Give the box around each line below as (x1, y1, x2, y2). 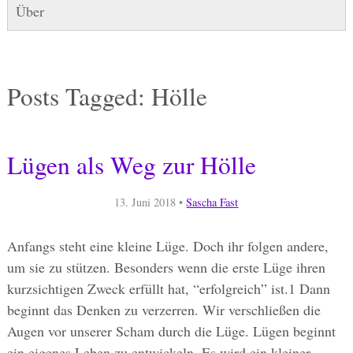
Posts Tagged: (6, 79, 145, 113)
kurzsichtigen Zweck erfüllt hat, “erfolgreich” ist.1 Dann (6, 279, 330, 299)
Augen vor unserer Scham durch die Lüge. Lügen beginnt (6, 321, 336, 341)
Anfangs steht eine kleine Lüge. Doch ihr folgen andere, (6, 236, 329, 256)
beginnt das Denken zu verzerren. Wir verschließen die (6, 300, 321, 320)
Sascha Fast (186, 194, 239, 210)
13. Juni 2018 (114, 194, 176, 210)
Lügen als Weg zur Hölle (6, 148, 256, 182)
